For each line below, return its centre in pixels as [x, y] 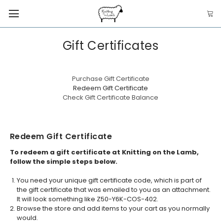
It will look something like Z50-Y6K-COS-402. [88, 199]
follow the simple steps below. [63, 161]
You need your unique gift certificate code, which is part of [110, 181]
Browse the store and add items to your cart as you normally [113, 209]
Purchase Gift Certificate [110, 78]
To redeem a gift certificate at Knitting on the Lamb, [104, 152]
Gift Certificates [110, 45]
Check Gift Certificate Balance [110, 97]
